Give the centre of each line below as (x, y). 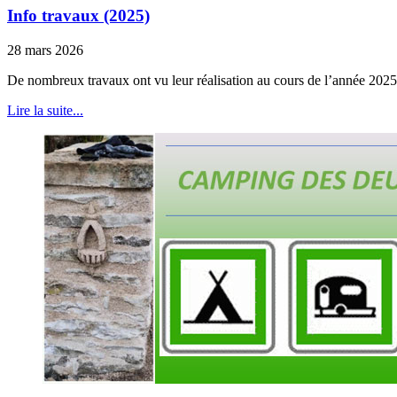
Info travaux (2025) (78, 15)
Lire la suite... (45, 110)
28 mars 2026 (45, 50)
